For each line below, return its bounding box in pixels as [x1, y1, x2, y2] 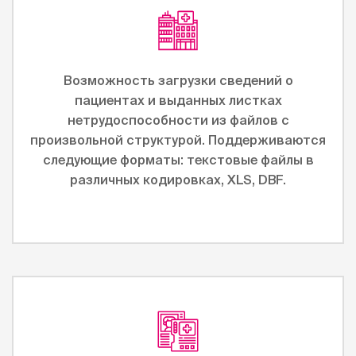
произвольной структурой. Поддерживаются [30, 133, 326, 147]
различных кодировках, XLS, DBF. [70, 172, 286, 187]
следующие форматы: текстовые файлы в [42, 153, 314, 167]
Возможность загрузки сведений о [63, 73, 293, 87]
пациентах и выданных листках [74, 93, 282, 107]
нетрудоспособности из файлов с [67, 113, 289, 127]
